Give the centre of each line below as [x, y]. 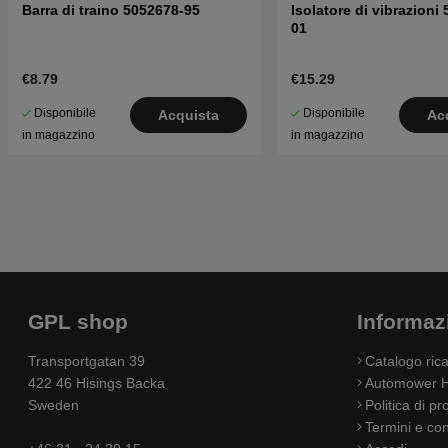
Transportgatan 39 [86, 361]
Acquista [188, 115]
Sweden [53, 405]
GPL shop [78, 321]
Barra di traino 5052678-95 [111, 10]
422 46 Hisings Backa [96, 383]
